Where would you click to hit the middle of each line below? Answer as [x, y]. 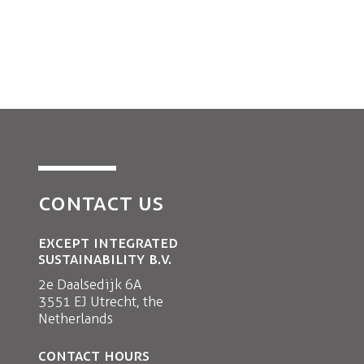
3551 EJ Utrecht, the [101, 301]
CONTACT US [101, 202]
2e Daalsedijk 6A [90, 284]
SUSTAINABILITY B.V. [105, 258]
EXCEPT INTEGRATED [108, 242]
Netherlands [76, 318]
